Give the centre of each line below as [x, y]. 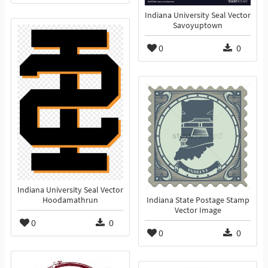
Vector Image [198, 211]
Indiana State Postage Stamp [198, 200]
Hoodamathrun [70, 200]
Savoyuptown [198, 26]
